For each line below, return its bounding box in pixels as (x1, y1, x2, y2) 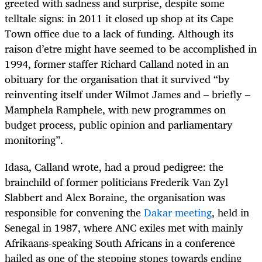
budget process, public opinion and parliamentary (5, 116, 233, 134)
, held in (212, 204, 249, 222)
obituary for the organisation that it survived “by (5, 70, 230, 88)
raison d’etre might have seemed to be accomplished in (5, 40, 257, 58)
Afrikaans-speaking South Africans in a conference (5, 234, 235, 252)
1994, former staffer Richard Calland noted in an (5, 55, 229, 73)
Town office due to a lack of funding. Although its (5, 25, 233, 43)
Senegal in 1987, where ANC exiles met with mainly (5, 219, 243, 237)
